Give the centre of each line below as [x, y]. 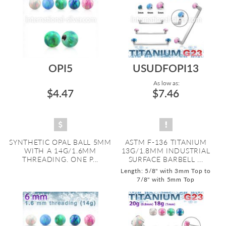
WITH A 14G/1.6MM [60, 151]
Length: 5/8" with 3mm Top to [166, 171]
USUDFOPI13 [166, 68]
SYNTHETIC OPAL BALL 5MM [60, 142]
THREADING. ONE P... [60, 159]
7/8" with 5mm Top [166, 179]
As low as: [166, 83]
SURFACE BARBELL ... [166, 159]
